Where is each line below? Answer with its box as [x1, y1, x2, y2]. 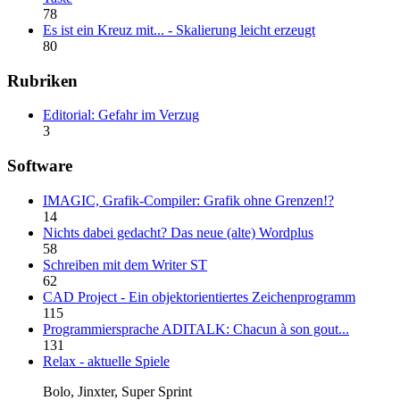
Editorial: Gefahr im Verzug [43, 107, 199, 123]
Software [7, 156, 72, 176]
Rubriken [7, 71, 78, 90]
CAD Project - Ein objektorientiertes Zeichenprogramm [43, 288, 355, 304]
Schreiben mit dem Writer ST [43, 256, 207, 272]
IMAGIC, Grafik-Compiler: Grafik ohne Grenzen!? [43, 192, 334, 208]
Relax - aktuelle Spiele [43, 353, 170, 369]
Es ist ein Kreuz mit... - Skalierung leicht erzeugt [43, 22, 315, 38]
